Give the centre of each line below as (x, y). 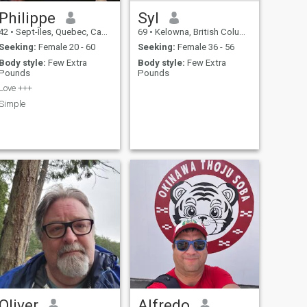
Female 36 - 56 (205, 47)
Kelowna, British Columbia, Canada (196, 32)
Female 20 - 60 (65, 47)
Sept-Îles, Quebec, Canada (57, 32)
